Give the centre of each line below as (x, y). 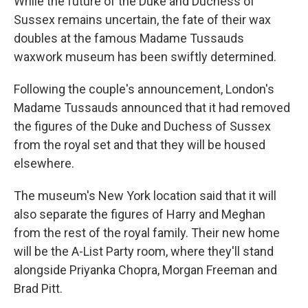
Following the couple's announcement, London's (144, 89)
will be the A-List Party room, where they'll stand (144, 251)
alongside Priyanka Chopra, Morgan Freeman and (145, 270)
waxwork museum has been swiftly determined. (145, 57)
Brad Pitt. (38, 288)
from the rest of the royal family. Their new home (147, 233)
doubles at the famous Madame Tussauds (129, 38)
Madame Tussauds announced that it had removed (152, 108)
